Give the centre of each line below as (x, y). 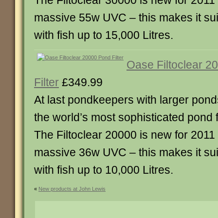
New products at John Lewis (72, 189)
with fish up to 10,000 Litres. (104, 170)
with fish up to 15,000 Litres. (104, 35)
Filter (46, 82)
